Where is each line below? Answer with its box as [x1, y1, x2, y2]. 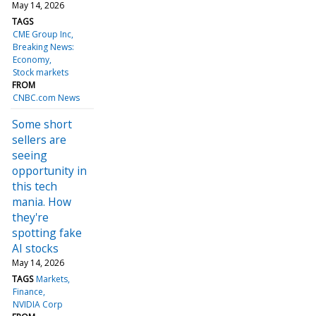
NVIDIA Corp [13, 298, 63, 310]
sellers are [12, 131, 66, 147]
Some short [12, 116, 72, 132]
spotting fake [12, 224, 82, 241]
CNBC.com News [13, 91, 80, 104]
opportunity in [12, 162, 87, 178]
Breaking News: [13, 40, 75, 53]
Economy [13, 53, 50, 66]
